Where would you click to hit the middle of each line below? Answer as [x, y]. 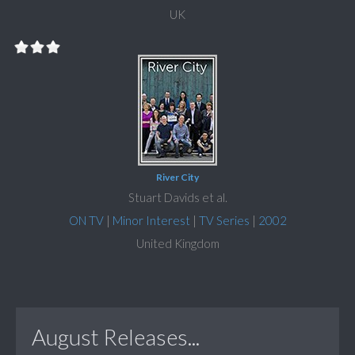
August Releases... [116, 337]
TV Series [224, 221]
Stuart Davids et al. [177, 198]
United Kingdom [177, 244]
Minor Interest [151, 221]
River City [177, 177]
